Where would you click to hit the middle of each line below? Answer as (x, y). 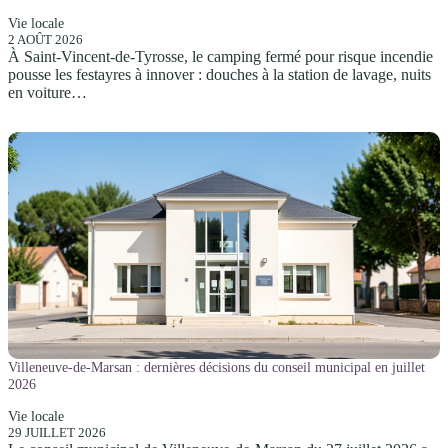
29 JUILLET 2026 (57, 433)
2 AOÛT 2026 (45, 39)
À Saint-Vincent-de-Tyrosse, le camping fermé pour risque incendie (220, 56)
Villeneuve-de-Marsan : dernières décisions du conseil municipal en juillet (216, 367)
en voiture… (47, 92)
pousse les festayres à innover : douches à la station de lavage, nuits (219, 74)
